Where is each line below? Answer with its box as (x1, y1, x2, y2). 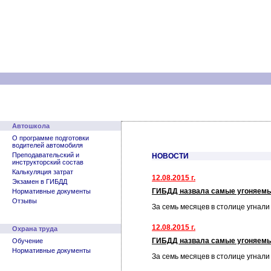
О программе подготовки (12, 134, 89, 142)
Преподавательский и (12, 151, 79, 158)
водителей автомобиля (12, 142, 83, 149)
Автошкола (12, 122, 50, 129)
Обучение (12, 237, 43, 244)
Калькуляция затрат (12, 168, 73, 175)
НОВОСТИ (152, 152, 189, 160)
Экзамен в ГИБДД (12, 178, 67, 185)
